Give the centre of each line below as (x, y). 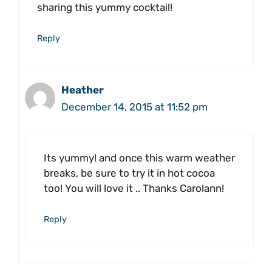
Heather (83, 90)
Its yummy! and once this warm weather (139, 158)
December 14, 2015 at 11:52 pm (134, 107)
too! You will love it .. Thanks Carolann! (134, 188)
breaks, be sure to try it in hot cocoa (129, 173)
